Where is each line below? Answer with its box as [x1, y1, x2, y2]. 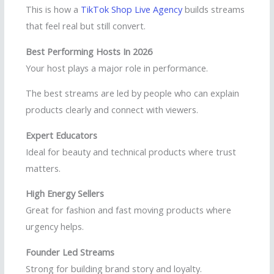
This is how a [26, 3, 81, 15]
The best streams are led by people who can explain [26, 87, 239, 100]
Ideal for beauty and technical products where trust [26, 145, 236, 158]
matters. [26, 161, 61, 174]
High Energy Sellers [26, 187, 104, 200]
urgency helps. [26, 220, 84, 233]
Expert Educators [26, 128, 97, 141]
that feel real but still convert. [26, 20, 146, 32]
